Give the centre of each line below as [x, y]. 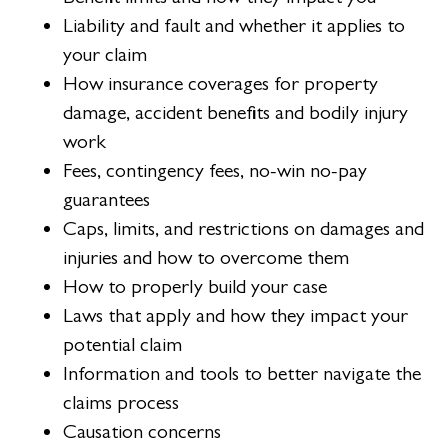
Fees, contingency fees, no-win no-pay [215, 171]
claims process [121, 403]
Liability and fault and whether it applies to [234, 26]
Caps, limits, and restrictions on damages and [244, 229]
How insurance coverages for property [221, 84]
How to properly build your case [195, 287]
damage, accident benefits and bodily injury [236, 113]
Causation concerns [142, 432]
